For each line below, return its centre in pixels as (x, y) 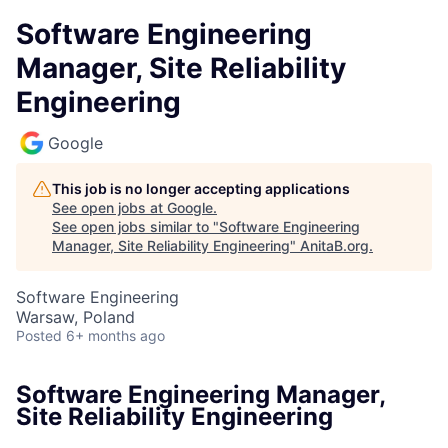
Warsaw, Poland (75, 317)
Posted (39, 335)
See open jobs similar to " (135, 226)
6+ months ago (115, 335)
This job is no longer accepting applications (201, 188)
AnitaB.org (334, 245)
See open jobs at (109, 207)
